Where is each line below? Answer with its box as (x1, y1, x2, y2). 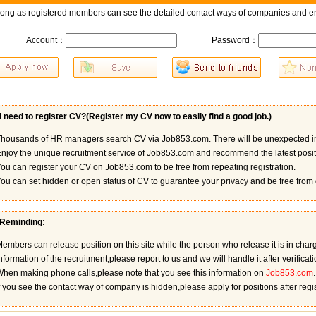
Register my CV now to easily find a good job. (88, 111, 269, 121)
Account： (26, 35, 66, 45)
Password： (212, 35, 258, 45)
